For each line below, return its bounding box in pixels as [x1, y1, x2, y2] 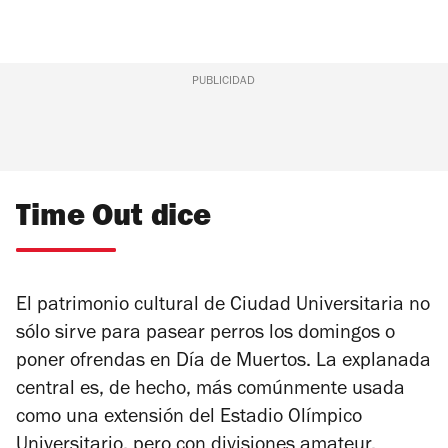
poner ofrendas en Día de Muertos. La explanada [16, 353, 431, 374]
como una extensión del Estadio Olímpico [16, 409, 362, 430]
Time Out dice [16, 204, 211, 236]
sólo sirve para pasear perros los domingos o [16, 325, 395, 346]
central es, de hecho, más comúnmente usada [16, 381, 405, 402]
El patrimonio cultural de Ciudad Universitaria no [16, 297, 430, 318]
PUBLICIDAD [192, 76, 256, 89]
